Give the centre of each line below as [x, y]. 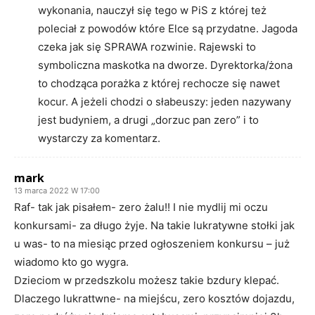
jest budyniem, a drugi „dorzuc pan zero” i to [148, 120]
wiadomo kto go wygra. [71, 262]
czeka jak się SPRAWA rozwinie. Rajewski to [147, 46]
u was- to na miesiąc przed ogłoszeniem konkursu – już [152, 243]
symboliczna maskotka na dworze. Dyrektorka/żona [165, 65]
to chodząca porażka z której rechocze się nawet [159, 83]
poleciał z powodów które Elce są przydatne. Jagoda [168, 28]
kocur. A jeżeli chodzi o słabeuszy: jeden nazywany [165, 101]
